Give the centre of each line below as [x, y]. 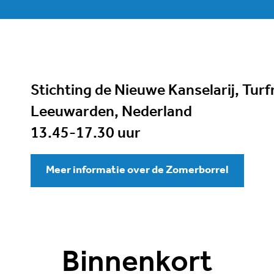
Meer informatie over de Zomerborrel [137, 170]
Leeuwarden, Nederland [111, 112]
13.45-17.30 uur [85, 133]
